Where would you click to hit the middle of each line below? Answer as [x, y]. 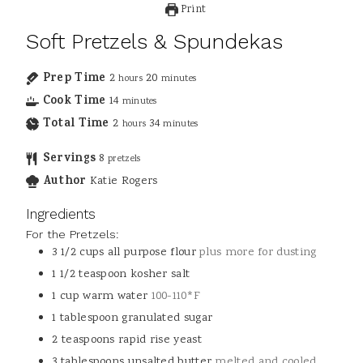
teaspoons [88, 340]
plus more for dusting [258, 253]
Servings [69, 160]
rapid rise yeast [160, 340]
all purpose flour [152, 253]
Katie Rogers [124, 181]
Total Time [76, 125]
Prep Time [74, 79]
